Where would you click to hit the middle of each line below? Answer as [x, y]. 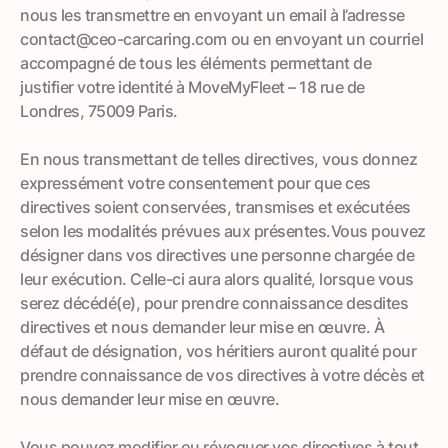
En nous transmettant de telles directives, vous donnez [219, 158]
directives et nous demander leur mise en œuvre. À [202, 326]
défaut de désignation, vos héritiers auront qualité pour [218, 350]
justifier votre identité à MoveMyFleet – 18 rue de [192, 86]
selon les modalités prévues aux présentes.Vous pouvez [223, 230]
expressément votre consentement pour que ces [195, 182]
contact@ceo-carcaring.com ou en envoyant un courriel [222, 38]
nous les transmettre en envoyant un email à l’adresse [212, 14]
